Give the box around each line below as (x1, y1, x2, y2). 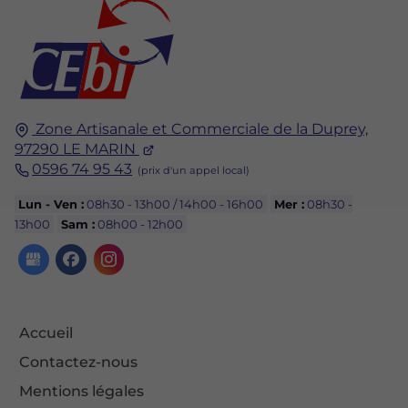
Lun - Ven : (18, 197, 85, 212)
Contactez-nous (19, 353, 138, 372)
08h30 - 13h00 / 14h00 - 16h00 (84, 197, 264, 212)
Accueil (19, 324, 73, 342)
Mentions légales (19, 382, 144, 401)
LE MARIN (63, 140, 136, 158)
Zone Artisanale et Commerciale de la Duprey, (36, 120, 369, 138)
